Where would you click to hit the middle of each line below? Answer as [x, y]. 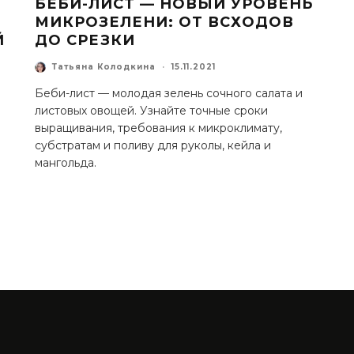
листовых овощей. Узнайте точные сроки [151, 110]
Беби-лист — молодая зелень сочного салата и [169, 93]
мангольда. [66, 162]
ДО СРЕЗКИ [85, 40]
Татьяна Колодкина [104, 67]
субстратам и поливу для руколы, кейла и [153, 145]
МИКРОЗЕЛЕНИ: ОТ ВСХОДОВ [164, 22]
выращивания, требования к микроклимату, [158, 128]
